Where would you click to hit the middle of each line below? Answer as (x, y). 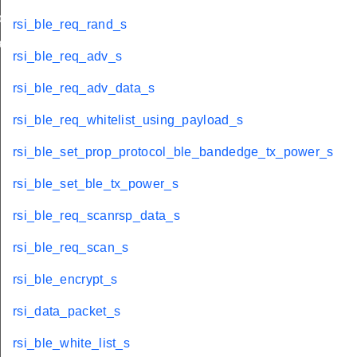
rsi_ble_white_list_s (71, 343)
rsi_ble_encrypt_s (65, 280)
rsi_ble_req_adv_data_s (84, 88)
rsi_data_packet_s (67, 312)
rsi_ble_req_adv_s (68, 57)
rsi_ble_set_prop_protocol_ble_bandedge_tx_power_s (173, 152)
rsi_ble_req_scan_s (71, 248)
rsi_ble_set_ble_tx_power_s (96, 184)
